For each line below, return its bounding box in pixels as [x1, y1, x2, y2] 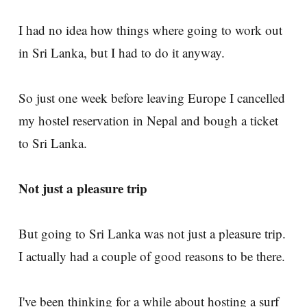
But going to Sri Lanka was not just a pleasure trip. [19, 224, 286, 242]
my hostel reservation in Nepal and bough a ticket [19, 111, 278, 129]
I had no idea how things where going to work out [19, 21, 282, 38]
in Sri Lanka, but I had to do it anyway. [19, 43, 225, 61]
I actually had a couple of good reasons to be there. [19, 247, 285, 265]
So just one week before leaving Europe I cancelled [19, 88, 285, 106]
